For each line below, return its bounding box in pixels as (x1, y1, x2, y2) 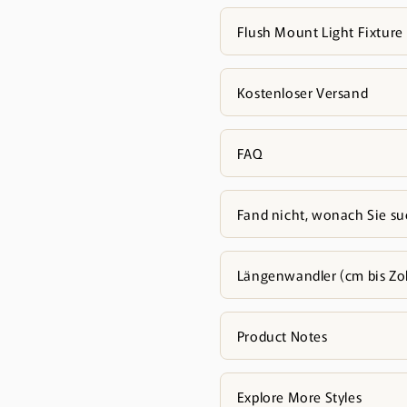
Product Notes (236, 326, 328, 345)
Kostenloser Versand (236, 83, 369, 102)
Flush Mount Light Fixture (236, 22, 403, 41)
